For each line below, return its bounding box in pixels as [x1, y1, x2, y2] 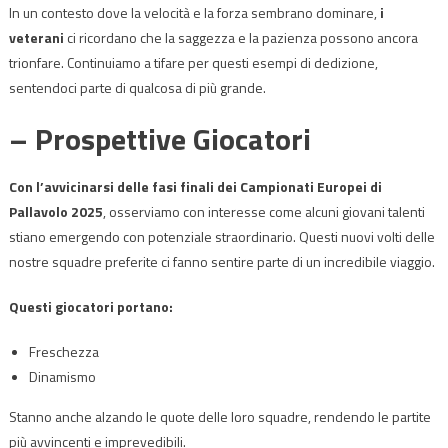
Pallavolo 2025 [8, 200, 103, 222]
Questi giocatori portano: [8, 295, 173, 317]
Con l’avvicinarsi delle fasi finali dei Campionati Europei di [8, 175, 382, 197]
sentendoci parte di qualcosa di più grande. [8, 76, 266, 98]
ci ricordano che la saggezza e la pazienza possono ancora [63, 26, 418, 48]
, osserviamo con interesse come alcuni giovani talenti [102, 200, 425, 222]
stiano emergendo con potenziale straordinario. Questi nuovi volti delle [8, 225, 435, 247]
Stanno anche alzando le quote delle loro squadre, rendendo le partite [8, 405, 431, 427]
